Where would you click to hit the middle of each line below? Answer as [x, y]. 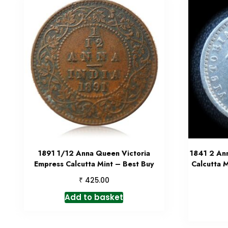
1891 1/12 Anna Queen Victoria [94, 153]
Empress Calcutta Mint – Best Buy [94, 164]
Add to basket [94, 197]
